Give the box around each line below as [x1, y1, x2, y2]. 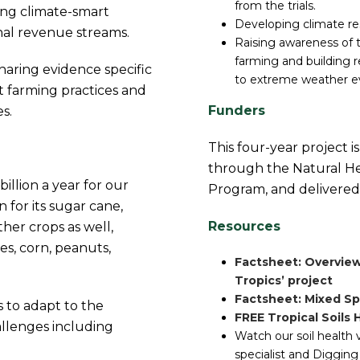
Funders [208, 103, 265, 118]
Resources [208, 219, 280, 234]
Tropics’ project [234, 273, 333, 288]
